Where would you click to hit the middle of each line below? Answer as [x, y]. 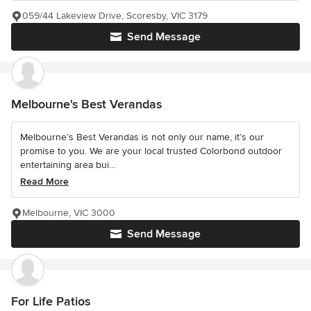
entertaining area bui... [68, 165]
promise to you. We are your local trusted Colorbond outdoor [151, 151]
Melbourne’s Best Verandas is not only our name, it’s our [142, 137]
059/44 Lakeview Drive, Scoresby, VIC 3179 [115, 15]
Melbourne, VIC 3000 [69, 212]
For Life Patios [51, 301]
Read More [44, 181]
